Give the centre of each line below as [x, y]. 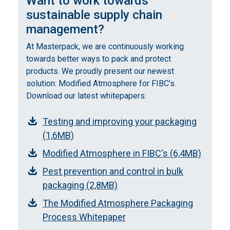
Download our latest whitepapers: [86, 95]
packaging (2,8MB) [80, 185]
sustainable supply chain [94, 15]
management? [65, 29]
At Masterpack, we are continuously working [105, 46]
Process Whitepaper [84, 217]
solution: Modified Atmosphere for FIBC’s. [101, 83]
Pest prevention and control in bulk [113, 171]
